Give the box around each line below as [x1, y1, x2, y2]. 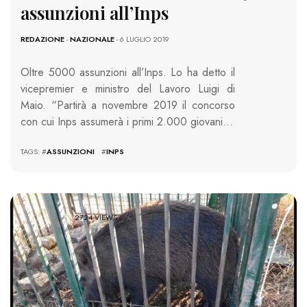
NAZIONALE [70, 34, 114, 45]
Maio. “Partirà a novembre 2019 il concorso [21, 97, 235, 114]
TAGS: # [21, 146, 47, 158]
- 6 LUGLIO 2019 [114, 34, 169, 45]
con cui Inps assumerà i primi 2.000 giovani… [21, 114, 233, 130]
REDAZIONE [21, 34, 64, 45]
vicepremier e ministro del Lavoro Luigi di [21, 81, 235, 97]
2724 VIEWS [75, 211, 118, 223]
